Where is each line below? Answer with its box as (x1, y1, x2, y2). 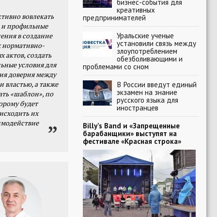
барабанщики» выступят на (83, 128, 177, 138)
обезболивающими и (117, 54, 183, 63)
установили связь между (117, 38, 196, 48)
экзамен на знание (117, 87, 177, 97)
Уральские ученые (117, 31, 174, 40)
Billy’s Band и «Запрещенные (83, 121, 180, 130)
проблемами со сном (83, 62, 149, 71)
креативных (117, 5, 155, 15)
